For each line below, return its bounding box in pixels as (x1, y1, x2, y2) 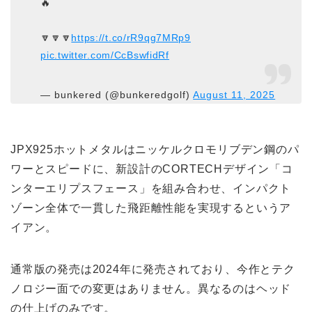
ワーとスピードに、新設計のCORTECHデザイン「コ (10, 163, 293, 175)
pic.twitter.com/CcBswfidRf (40, 49, 169, 61)
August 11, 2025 (193, 88, 276, 100)
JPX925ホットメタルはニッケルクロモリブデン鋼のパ (10, 143, 299, 156)
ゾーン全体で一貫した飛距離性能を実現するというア (10, 202, 292, 214)
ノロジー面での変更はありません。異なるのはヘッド (10, 283, 292, 295)
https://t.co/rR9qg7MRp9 (71, 31, 191, 43)
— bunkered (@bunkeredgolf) (40, 88, 194, 100)
